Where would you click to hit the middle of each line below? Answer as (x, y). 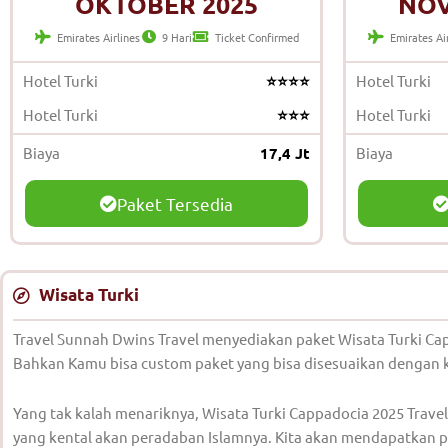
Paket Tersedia (175, 204)
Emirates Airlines (98, 37)
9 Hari (177, 37)
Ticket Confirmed (256, 37)
